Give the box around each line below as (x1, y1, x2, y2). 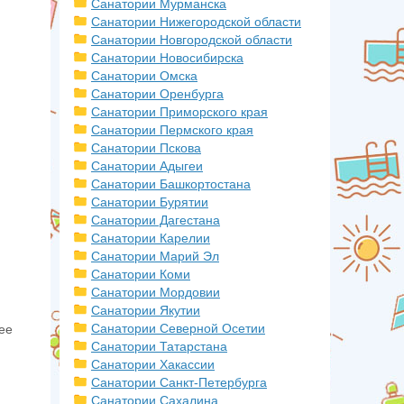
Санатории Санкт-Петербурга (91, 375, 267, 390)
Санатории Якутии (91, 303, 200, 317)
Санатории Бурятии (91, 195, 208, 209)
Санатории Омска (91, 69, 197, 83)
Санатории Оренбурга (91, 87, 224, 101)
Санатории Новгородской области (91, 32, 292, 47)
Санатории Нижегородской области (91, 14, 301, 29)
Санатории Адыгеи (91, 159, 203, 173)
